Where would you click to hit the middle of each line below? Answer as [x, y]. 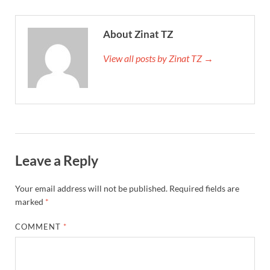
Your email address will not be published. [91, 189]
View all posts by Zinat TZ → [158, 58]
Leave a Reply [57, 161]
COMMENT [39, 227]
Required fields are [204, 189]
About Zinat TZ [138, 34]
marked [30, 202]
